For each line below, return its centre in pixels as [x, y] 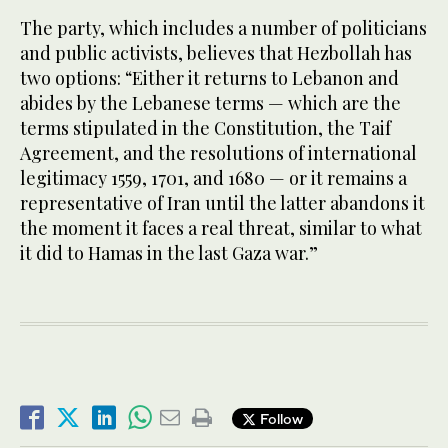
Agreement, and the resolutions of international [218, 153]
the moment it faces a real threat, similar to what [221, 228]
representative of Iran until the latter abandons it [222, 203]
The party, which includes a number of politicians [223, 28]
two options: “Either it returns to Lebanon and [209, 78]
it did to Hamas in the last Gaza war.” [169, 253]
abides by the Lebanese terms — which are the [210, 103]
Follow [279, 418]
